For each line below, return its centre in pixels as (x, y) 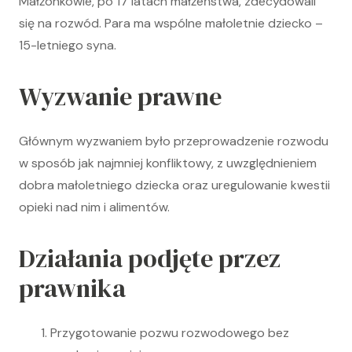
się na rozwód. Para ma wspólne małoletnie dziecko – (171, 23)
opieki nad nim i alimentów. (94, 207)
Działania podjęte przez (150, 258)
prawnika (72, 288)
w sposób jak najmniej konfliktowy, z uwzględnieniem (168, 163)
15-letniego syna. (68, 45)
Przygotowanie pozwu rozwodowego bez (170, 333)
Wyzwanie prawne (120, 97)
